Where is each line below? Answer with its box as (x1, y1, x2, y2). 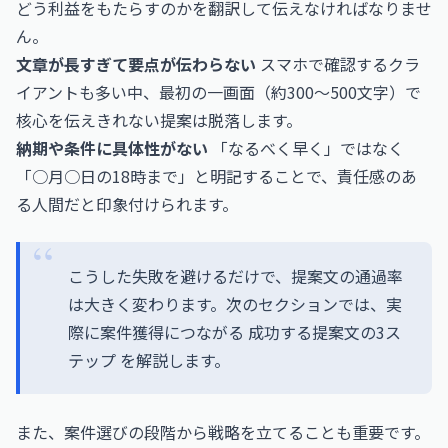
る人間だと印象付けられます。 (16, 192, 238, 216)
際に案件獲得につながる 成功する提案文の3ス (68, 320, 401, 344)
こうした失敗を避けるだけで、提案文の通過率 (68, 264, 403, 288)
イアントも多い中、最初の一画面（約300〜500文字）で (16, 80, 421, 104)
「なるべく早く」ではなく (208, 136, 404, 160)
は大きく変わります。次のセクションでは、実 (68, 292, 402, 316)
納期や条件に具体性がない (16, 136, 208, 160)
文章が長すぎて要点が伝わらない (16, 52, 256, 76)
